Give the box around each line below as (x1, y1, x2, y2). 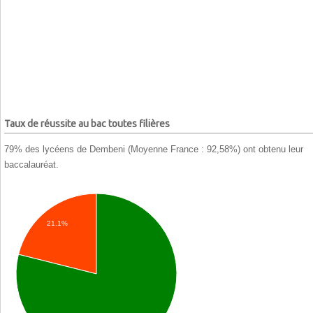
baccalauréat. (4, 159, 59, 170)
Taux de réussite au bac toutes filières (4, 118, 170, 130)
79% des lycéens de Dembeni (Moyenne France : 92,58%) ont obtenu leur (4, 143, 303, 154)
